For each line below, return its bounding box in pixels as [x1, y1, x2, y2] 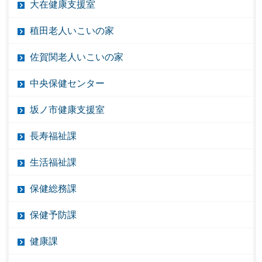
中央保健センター [30, 78, 105, 88]
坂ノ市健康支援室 [30, 104, 105, 115]
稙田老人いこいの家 [30, 25, 114, 36]
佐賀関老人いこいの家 [30, 51, 123, 62]
